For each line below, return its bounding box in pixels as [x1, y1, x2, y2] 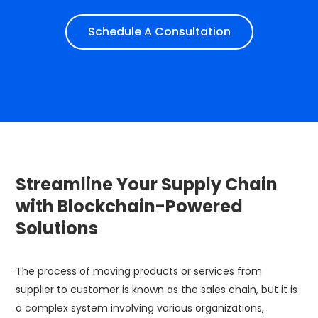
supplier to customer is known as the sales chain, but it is [16, 283, 297, 297]
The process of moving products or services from [16, 264, 262, 278]
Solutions [16, 216, 98, 240]
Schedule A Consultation [87, 23, 231, 40]
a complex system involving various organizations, [16, 301, 264, 315]
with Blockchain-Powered [16, 194, 243, 218]
